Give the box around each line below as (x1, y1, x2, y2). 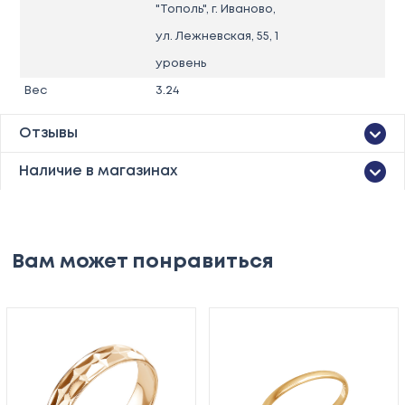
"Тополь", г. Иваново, (155, 4, 276, 14)
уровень (155, 58, 206, 69)
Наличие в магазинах (19, 164, 177, 178)
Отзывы (19, 126, 78, 140)
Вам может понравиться (12, 252, 275, 271)
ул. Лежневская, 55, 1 (155, 31, 278, 42)
